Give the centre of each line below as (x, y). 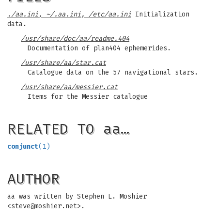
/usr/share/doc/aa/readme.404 (75, 39)
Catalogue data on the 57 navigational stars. (113, 72)
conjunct (23, 147)
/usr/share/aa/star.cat (63, 63)
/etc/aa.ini (110, 14)
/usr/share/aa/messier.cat (69, 87)
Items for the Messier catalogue (88, 97)
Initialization (160, 14)
